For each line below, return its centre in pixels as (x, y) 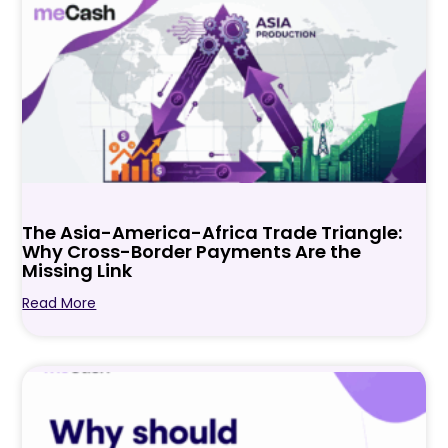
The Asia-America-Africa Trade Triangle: (212, 233)
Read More (59, 303)
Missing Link (77, 271)
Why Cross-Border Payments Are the (192, 252)
